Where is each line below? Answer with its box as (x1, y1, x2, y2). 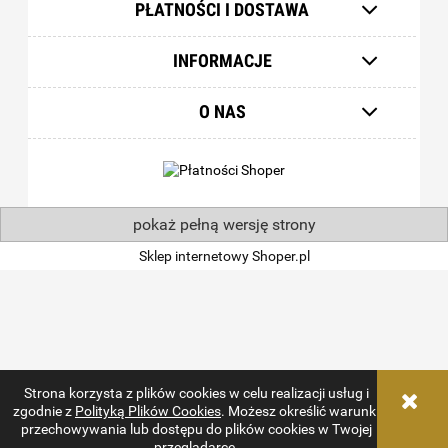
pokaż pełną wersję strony (132, 214, 316, 234)
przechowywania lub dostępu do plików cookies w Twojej (20, 421, 372, 437)
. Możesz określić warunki (221, 403, 379, 419)
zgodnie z (13, 403, 75, 419)
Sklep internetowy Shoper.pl (138, 247, 310, 264)
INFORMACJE (172, 50, 272, 72)
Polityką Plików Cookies (75, 403, 221, 419)
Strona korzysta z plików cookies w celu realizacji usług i (23, 385, 369, 401)
